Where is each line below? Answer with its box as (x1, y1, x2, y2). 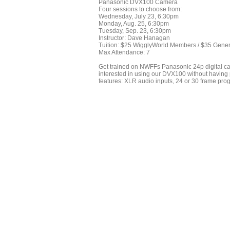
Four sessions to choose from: (99, 6, 182, 13)
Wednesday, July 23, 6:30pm (99, 13, 179, 20)
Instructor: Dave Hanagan (99, 34, 170, 42)
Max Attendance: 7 (99, 49, 150, 56)
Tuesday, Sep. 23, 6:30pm (99, 27, 171, 34)
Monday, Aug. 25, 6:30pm (99, 20, 169, 27)
